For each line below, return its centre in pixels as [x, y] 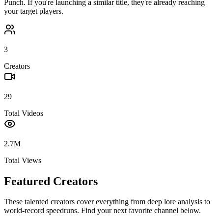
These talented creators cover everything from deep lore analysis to [107, 202]
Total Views [23, 160]
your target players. [34, 11]
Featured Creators [51, 181]
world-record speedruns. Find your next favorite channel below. [102, 211]
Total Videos [24, 113]
